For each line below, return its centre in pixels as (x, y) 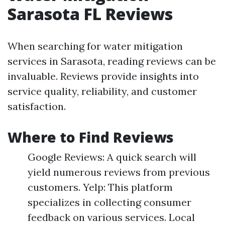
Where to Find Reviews (91, 137)
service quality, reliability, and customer (102, 91)
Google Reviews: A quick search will (112, 157)
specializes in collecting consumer (109, 202)
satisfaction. (37, 106)
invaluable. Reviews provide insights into (103, 76)
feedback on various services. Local (111, 217)
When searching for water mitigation (95, 46)
